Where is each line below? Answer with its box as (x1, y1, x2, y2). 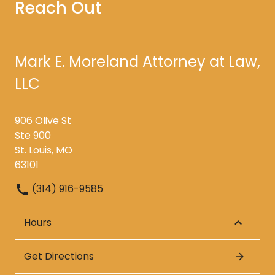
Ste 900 (15, 128, 51, 142)
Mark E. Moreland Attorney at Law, (15, 52, 260, 72)
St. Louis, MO (15, 143, 72, 157)
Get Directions (24, 249, 94, 263)
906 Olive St (15, 114, 71, 128)
